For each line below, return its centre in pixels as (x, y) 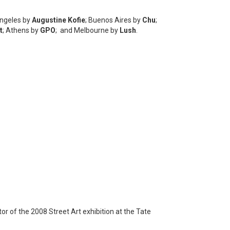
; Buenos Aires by (114, 20)
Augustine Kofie (59, 20)
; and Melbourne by (88, 31)
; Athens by (21, 31)
